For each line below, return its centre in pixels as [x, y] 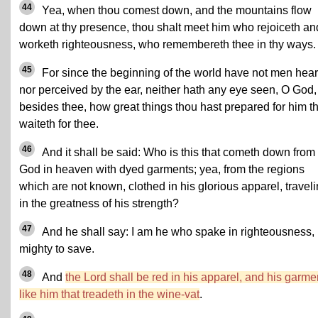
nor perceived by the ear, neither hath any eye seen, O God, [168, 90]
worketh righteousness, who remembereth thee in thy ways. [168, 44]
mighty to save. [57, 249]
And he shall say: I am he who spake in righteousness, [177, 232]
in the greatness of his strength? [99, 203]
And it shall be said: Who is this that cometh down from [177, 152]
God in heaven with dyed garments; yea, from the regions [162, 169]
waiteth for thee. [59, 124]
